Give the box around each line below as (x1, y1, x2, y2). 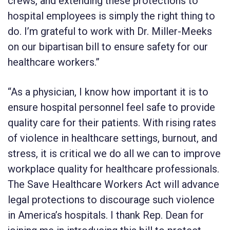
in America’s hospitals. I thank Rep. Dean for (8, 208, 204, 221)
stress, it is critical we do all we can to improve (8, 147, 221, 160)
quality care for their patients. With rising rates (8, 116, 216, 129)
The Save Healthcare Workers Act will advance (8, 178, 219, 190)
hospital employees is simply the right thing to (8, 9, 215, 22)
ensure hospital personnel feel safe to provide (8, 101, 215, 113)
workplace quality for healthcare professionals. (8, 162, 219, 175)
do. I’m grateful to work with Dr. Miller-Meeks (8, 25, 212, 37)
